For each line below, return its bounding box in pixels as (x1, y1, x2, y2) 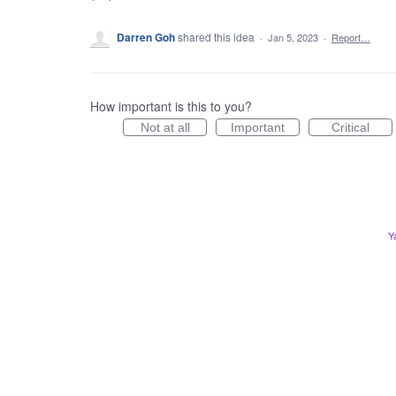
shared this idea (178, 28, 257, 44)
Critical (331, 119, 369, 134)
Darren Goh (117, 28, 175, 45)
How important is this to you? (90, 96, 252, 115)
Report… (331, 29, 370, 44)
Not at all (140, 119, 190, 134)
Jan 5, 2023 (268, 29, 318, 44)
